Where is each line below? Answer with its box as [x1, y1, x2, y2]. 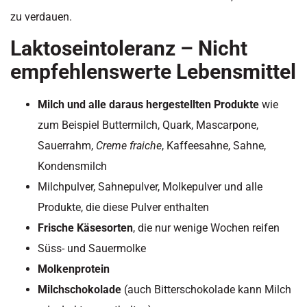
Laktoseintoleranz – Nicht [10, 36, 247, 61]
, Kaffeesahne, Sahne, [162, 139, 266, 153]
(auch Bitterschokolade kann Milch [121, 283, 291, 297]
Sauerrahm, [38, 139, 96, 153]
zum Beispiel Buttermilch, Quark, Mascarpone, [38, 119, 258, 132]
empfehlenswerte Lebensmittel [10, 60, 296, 84]
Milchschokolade [38, 283, 121, 297]
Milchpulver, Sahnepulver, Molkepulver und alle [38, 180, 262, 194]
